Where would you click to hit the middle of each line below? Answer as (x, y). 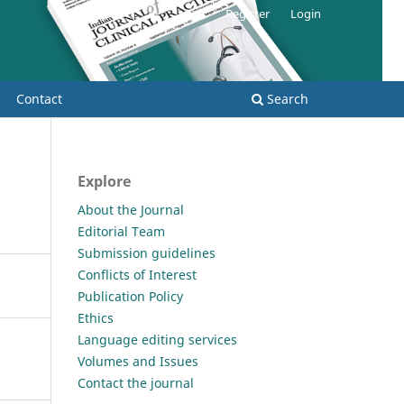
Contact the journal (136, 382)
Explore (104, 181)
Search (286, 98)
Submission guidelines (147, 252)
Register (248, 13)
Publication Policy (130, 296)
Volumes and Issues (138, 361)
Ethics (96, 317)
